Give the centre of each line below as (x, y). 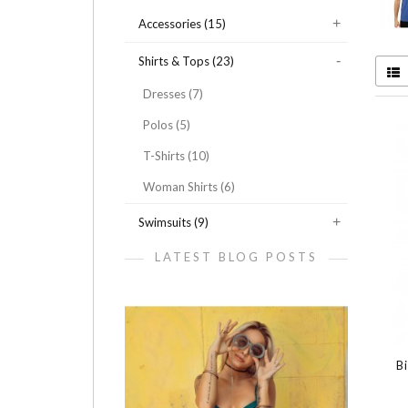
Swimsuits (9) (174, 223)
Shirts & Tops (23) (187, 61)
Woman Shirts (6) (189, 187)
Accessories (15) (183, 24)
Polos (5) (167, 125)
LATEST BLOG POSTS (237, 256)
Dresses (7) (173, 94)
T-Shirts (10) (177, 156)
